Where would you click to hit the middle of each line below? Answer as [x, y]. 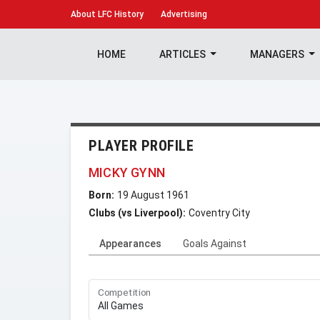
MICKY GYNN [127, 172]
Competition [125, 292]
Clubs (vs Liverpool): [137, 213]
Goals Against [215, 244]
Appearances [130, 244]
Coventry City [219, 213]
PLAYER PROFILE [141, 146]
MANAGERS [278, 54]
